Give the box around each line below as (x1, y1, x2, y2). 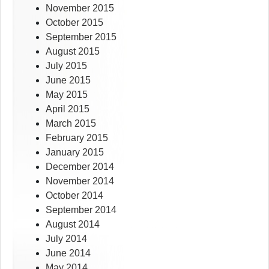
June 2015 (46, 75, 91, 86)
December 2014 (46, 162, 114, 172)
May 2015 (46, 89, 88, 100)
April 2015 (46, 104, 89, 115)
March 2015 (46, 118, 96, 129)
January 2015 (46, 147, 104, 158)
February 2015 (46, 133, 108, 144)
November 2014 (46, 176, 114, 187)
